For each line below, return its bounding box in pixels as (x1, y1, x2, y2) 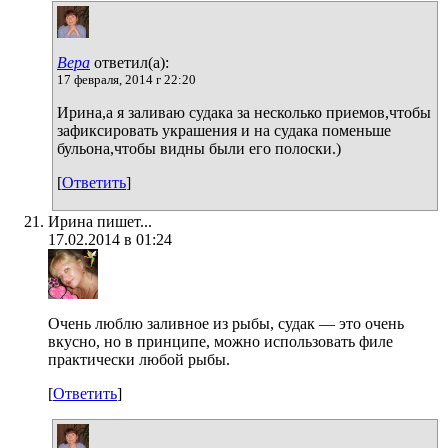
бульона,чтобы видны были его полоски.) (57, 139, 341, 157)
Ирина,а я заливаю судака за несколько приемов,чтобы (57, 103, 431, 121)
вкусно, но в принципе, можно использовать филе (48, 332, 393, 350)
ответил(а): (90, 53, 169, 71)
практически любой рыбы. (48, 350, 230, 368)
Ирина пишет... (48, 212, 152, 230)
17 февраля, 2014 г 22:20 (57, 71, 196, 87)
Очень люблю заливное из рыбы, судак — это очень (48, 314, 404, 332)
